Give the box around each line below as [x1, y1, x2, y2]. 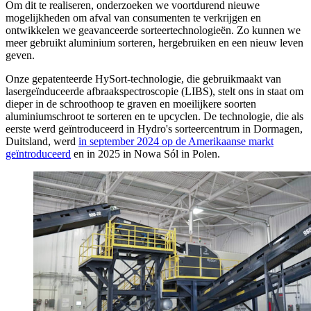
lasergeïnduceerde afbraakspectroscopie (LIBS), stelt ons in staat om [6, 85, 303, 98]
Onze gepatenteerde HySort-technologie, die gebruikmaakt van [6, 73, 281, 85]
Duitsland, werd [6, 135, 78, 148]
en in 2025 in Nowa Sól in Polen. [71, 148, 220, 160]
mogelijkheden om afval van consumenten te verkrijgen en [6, 12, 261, 24]
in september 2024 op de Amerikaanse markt [78, 135, 274, 148]
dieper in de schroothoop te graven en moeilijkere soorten [6, 98, 256, 110]
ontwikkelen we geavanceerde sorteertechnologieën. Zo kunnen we [6, 24, 301, 37]
